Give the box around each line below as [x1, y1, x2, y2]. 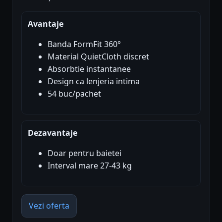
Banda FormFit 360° [48, 39, 121, 50]
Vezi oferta [29, 200, 69, 212]
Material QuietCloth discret [48, 51, 149, 62]
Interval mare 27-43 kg [48, 160, 132, 171]
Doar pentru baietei [48, 148, 121, 159]
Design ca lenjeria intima [48, 76, 140, 87]
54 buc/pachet [48, 88, 101, 100]
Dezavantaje [28, 127, 77, 139]
